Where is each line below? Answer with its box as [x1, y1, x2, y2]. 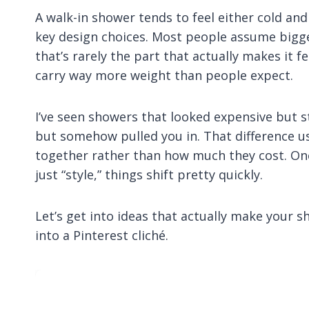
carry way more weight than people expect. [35, 66, 293, 83]
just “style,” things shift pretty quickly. [35, 166, 263, 183]
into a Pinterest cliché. [35, 226, 168, 243]
